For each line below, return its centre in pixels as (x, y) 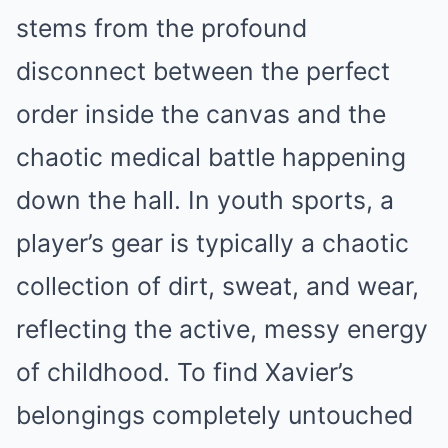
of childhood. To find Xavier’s (185, 372)
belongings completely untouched (214, 415)
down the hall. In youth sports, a (205, 200)
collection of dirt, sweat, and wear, (217, 286)
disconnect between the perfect (203, 71)
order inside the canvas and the (201, 114)
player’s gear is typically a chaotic (212, 243)
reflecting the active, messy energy (222, 329)
